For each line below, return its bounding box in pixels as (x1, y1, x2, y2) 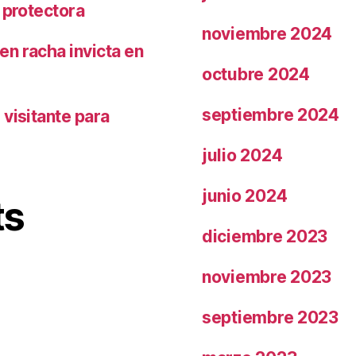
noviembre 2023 (202, 266, 332, 287)
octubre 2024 (202, 64, 310, 84)
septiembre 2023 (202, 307, 339, 327)
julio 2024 (202, 145, 283, 165)
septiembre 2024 (202, 104, 339, 125)
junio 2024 (202, 185, 288, 206)
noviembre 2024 (202, 23, 333, 44)
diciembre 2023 (202, 226, 328, 246)
